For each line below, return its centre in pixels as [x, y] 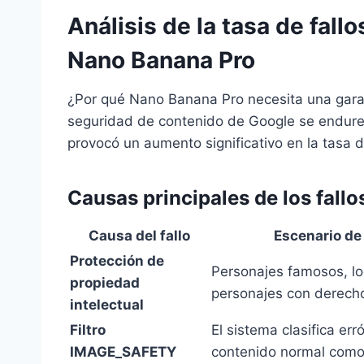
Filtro [88, 330]
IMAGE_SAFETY [123, 352]
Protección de [117, 261]
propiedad [105, 283]
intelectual [107, 305]
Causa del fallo [139, 236]
